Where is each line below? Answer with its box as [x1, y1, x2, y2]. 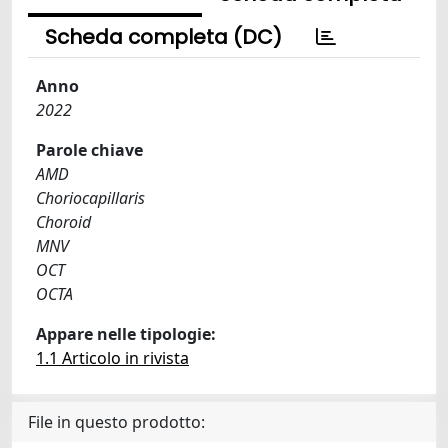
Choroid [36, 210, 91, 233]
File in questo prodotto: [28, 410, 205, 433]
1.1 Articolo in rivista [36, 346, 189, 369]
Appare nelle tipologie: [36, 322, 216, 345]
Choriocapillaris [36, 186, 145, 209]
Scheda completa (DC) [45, 22, 282, 51]
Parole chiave [36, 138, 143, 161]
